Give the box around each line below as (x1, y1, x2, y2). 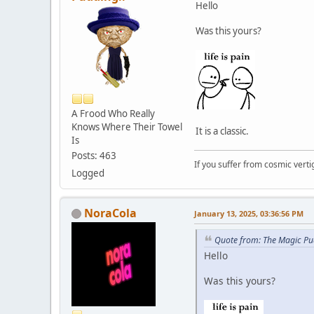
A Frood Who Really (71, 107, 155, 120)
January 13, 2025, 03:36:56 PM (194, 207, 303, 219)
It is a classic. (196, 124, 249, 137)
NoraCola (84, 205, 137, 221)
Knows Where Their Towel (71, 120, 182, 133)
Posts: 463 (71, 149, 116, 162)
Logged (71, 166, 104, 179)
